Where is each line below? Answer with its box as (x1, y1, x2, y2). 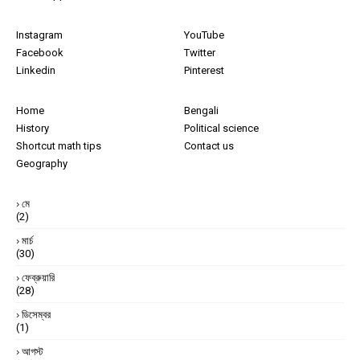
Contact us (184, 140, 234, 153)
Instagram (16, 29, 63, 42)
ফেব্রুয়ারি (22, 272, 55, 284)
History (16, 122, 49, 135)
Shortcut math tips (16, 140, 101, 153)
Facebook (16, 47, 63, 59)
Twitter (184, 47, 215, 59)
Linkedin (16, 64, 55, 77)
